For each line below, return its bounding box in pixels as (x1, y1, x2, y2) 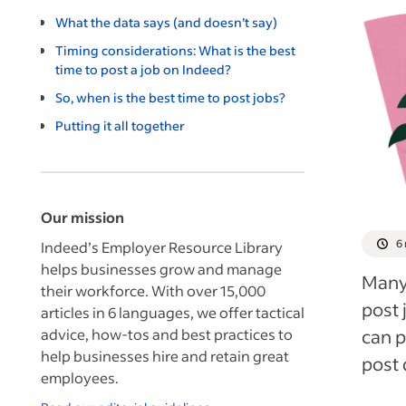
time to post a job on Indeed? (55, 61, 231, 78)
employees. (41, 368, 119, 387)
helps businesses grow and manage (41, 259, 282, 278)
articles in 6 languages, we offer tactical (41, 303, 304, 322)
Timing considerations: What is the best (55, 42, 295, 59)
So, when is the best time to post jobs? (55, 89, 285, 106)
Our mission (41, 208, 124, 227)
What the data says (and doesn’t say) (55, 14, 277, 31)
